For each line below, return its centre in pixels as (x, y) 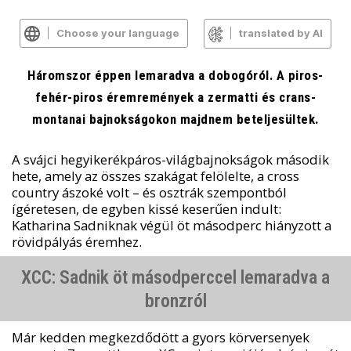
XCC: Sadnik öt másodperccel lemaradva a (175, 277)
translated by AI (281, 33)
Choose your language (118, 33)
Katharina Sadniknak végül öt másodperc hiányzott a (171, 225)
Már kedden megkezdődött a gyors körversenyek (160, 338)
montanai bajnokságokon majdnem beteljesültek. (175, 119)
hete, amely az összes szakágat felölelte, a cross (155, 175)
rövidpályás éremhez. (76, 241)
